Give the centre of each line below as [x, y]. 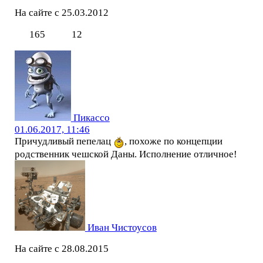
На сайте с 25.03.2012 [61, 13]
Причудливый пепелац [64, 141]
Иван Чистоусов [122, 227]
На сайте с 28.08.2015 [61, 249]
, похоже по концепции [174, 141]
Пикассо [91, 118]
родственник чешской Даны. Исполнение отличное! [126, 154]
